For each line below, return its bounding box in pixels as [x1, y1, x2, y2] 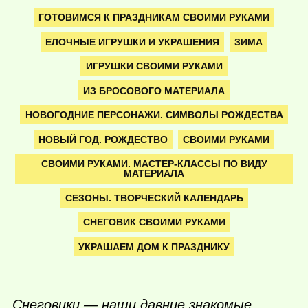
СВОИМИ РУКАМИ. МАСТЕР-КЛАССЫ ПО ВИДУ [41, 158, 267, 170]
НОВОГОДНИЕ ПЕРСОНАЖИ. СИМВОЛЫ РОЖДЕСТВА [25, 109, 283, 121]
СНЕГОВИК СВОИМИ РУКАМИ [82, 217, 225, 228]
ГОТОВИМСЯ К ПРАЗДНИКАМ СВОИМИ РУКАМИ [38, 11, 269, 23]
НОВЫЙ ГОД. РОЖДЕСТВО [38, 133, 168, 145]
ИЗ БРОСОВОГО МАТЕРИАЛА [83, 85, 225, 96]
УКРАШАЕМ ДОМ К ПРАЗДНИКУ [78, 241, 230, 253]
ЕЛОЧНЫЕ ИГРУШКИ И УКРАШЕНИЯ [45, 36, 220, 47]
